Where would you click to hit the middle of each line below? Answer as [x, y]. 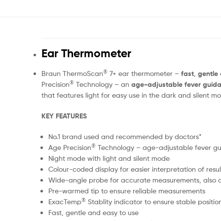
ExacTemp [65, 201]
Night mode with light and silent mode [109, 158]
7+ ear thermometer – [144, 74]
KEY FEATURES [64, 116]
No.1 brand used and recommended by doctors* [125, 136]
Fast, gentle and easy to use [93, 212]
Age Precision [70, 147]
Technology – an [101, 84]
